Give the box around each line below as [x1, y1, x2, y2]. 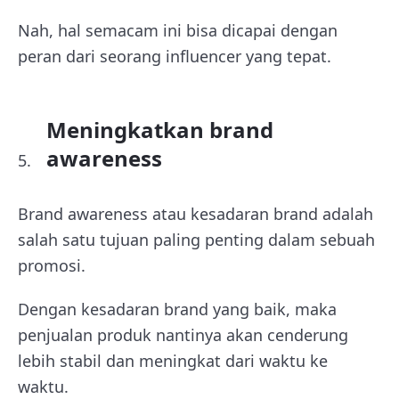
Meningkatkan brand [46, 114, 273, 144]
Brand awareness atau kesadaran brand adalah [18, 202, 373, 224]
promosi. [18, 254, 85, 276]
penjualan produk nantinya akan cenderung [18, 323, 348, 346]
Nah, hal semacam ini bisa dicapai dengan [18, 19, 338, 41]
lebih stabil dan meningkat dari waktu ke [18, 349, 328, 371]
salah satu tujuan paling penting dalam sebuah [18, 228, 375, 250]
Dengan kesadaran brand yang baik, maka [18, 297, 337, 320]
